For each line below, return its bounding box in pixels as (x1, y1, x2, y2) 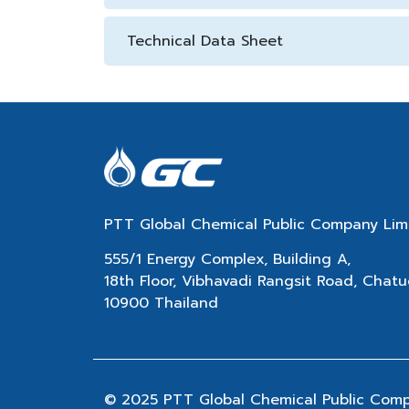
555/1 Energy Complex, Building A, (104, 248, 351, 271)
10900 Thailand (104, 292, 218, 315)
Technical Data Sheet (127, 30, 283, 52)
